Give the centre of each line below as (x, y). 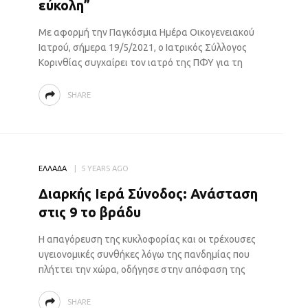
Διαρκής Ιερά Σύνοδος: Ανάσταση (148, 194)
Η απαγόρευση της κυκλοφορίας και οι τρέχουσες (147, 239)
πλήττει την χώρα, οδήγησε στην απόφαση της (142, 269)
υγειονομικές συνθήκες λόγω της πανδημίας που (144, 254)
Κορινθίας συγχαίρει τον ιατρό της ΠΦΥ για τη (140, 63)
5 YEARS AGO (104, 168)
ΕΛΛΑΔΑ (52, 168)
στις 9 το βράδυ (89, 212)
